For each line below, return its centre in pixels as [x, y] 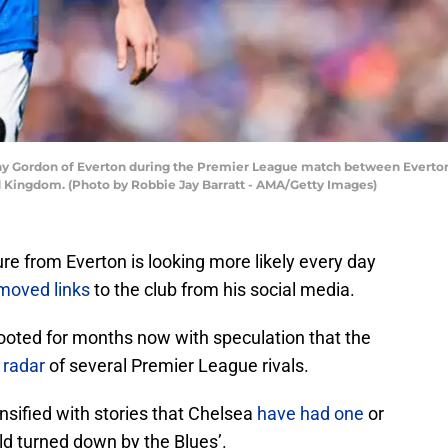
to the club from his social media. [222, 290]
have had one [310, 414]
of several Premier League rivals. [177, 366]
